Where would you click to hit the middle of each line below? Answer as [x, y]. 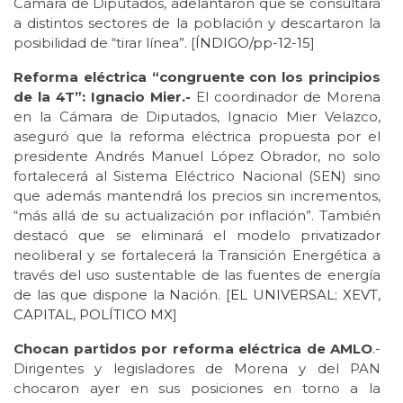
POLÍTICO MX [126, 314]
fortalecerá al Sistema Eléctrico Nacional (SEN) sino [197, 175]
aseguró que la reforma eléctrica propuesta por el [197, 136]
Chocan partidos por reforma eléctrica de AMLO [193, 348]
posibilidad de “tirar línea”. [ [104, 42]
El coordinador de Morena [286, 96]
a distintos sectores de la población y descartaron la [197, 22]
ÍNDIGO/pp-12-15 [253, 42]
